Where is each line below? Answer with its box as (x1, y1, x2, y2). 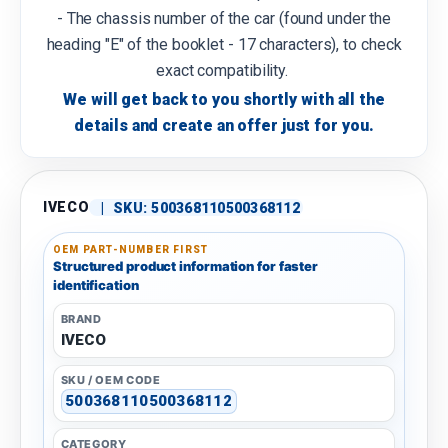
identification (53, 277, 139, 294)
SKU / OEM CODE (60, 373, 161, 388)
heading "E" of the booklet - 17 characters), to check (46, 35, 402, 55)
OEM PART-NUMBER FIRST (53, 244, 209, 256)
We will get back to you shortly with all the (63, 90, 385, 110)
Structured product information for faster (53, 258, 319, 275)
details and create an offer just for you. (74, 116, 374, 136)
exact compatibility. (156, 61, 292, 81)
